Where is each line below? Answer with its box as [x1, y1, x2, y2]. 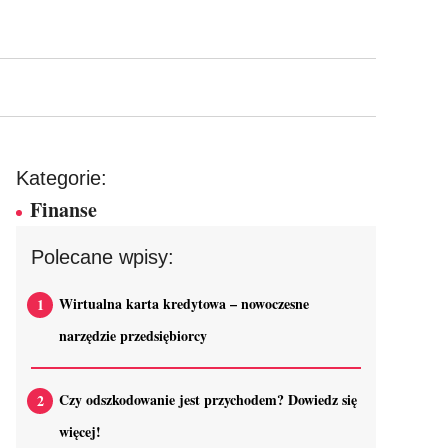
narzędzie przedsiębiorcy [59, 325, 207, 346]
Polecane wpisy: [31, 246, 174, 268]
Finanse [30, 195, 97, 224]
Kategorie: [16, 167, 107, 189]
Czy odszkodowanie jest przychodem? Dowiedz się [59, 389, 357, 410]
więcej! [59, 421, 101, 442]
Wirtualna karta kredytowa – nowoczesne [59, 293, 309, 314]
